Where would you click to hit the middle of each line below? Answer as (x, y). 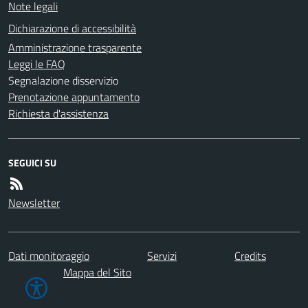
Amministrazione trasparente (75, 47)
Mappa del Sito (97, 272)
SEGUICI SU (32, 162)
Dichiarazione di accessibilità (72, 28)
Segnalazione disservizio (63, 80)
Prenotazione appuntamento (74, 97)
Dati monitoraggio (49, 255)
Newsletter (34, 202)
